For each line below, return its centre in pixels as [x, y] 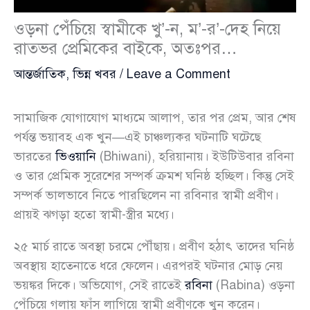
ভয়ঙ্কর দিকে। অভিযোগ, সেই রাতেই [99, 285]
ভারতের [35, 156]
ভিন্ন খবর [94, 74]
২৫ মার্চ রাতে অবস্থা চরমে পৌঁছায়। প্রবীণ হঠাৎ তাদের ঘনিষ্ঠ [154, 246]
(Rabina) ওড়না [254, 285]
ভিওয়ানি [76, 156]
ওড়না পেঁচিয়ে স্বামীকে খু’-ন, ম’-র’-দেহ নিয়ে [147, 29]
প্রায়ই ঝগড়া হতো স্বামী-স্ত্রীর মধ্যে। [94, 214]
